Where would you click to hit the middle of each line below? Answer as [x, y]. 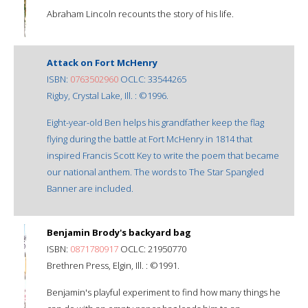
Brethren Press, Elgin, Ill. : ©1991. [113, 265]
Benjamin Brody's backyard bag [119, 232]
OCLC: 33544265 [152, 79]
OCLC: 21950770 [152, 249]
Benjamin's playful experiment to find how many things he [164, 292]
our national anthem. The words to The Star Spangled [155, 172]
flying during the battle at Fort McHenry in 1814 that [150, 139]
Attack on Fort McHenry [102, 62]
